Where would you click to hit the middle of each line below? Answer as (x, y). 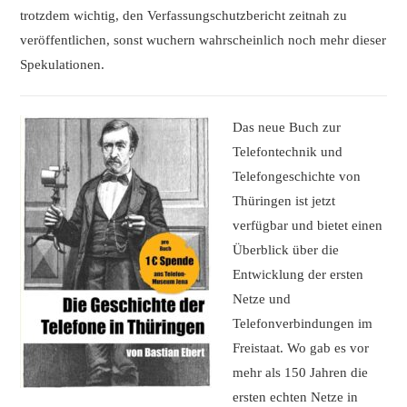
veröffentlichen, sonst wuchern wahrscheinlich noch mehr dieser (203, 40)
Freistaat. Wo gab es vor (300, 347)
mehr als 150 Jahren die (300, 372)
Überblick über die (285, 249)
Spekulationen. (63, 64)
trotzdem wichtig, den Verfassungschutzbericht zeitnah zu (184, 15)
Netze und (261, 298)
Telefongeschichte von (296, 176)
